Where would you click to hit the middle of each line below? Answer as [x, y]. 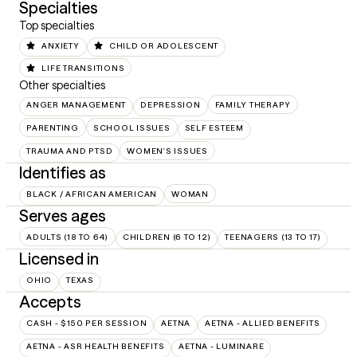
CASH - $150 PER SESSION [87, 323]
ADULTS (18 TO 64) [67, 237]
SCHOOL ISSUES [131, 127]
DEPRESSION [171, 104]
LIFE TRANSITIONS [83, 68]
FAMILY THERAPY [253, 104]
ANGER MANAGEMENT [76, 104]
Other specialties [62, 85]
